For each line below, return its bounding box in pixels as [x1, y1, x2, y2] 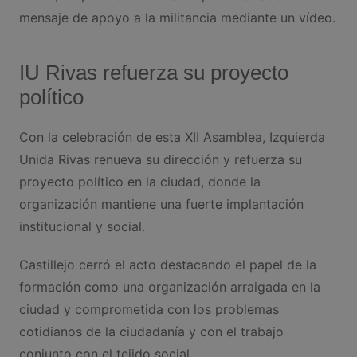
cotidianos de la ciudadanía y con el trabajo [18, 323, 284, 339]
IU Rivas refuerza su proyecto [18, 60, 288, 84]
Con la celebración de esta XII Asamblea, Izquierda [18, 128, 325, 145]
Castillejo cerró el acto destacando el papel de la [18, 256, 316, 273]
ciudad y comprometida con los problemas [18, 300, 279, 317]
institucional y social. [18, 218, 145, 234]
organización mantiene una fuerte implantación [18, 195, 304, 212]
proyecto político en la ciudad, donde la [18, 173, 261, 190]
